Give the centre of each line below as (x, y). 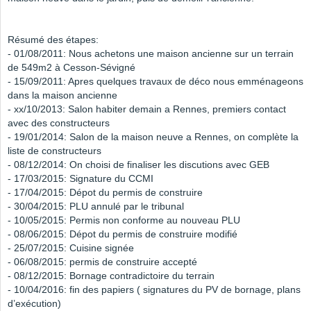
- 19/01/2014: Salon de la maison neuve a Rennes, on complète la (153, 137)
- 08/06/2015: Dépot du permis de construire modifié (123, 234)
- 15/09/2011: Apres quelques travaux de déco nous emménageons (155, 82)
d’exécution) (34, 304)
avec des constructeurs (59, 123)
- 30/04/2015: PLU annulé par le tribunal (96, 207)
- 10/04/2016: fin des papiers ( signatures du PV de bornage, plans (154, 290)
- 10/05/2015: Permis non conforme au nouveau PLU (124, 220)
